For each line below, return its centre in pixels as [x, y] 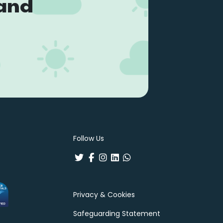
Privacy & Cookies [104, 194]
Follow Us [89, 138]
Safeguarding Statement [117, 213]
